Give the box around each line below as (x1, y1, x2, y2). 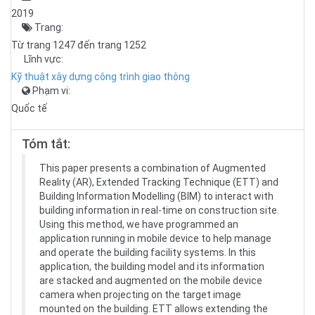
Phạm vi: (30, 85, 70, 96)
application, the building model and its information (39, 261, 264, 272)
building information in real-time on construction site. (39, 205, 279, 216)
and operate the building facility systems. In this (39, 247, 256, 258)
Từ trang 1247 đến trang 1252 (11, 39, 146, 51)
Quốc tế (11, 103, 47, 114)
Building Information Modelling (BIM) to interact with (39, 191, 274, 202)
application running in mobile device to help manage (39, 233, 271, 244)
